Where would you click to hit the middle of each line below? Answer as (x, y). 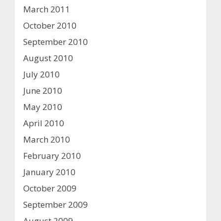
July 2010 (41, 74)
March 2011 (47, 9)
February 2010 (52, 155)
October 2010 (50, 25)
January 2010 (49, 172)
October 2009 (50, 188)
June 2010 (43, 90)
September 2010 (55, 41)
